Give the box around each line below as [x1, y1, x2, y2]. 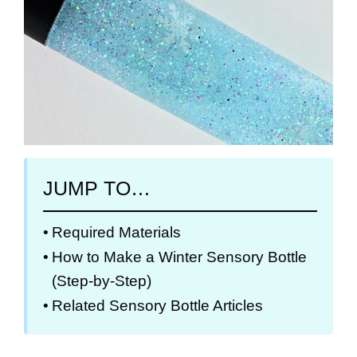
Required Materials [51, 224, 181, 241]
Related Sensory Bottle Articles [51, 297, 263, 315]
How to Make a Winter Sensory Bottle [51, 249, 307, 266]
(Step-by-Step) [51, 273, 151, 290]
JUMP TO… [43, 177, 151, 200]
